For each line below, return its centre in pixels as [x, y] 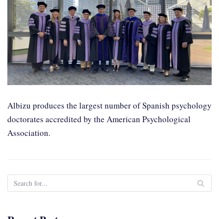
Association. [29, 132]
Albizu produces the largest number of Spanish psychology [109, 105]
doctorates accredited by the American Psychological [99, 119]
